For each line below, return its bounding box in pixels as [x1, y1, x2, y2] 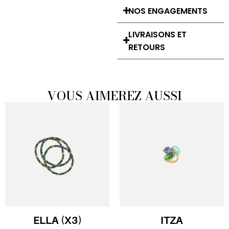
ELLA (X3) [33, 215, 82, 226]
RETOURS [128, 41, 165, 53]
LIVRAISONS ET [128, 29, 187, 40]
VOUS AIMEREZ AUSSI [47, 86, 182, 105]
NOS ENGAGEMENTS [128, 5, 208, 17]
